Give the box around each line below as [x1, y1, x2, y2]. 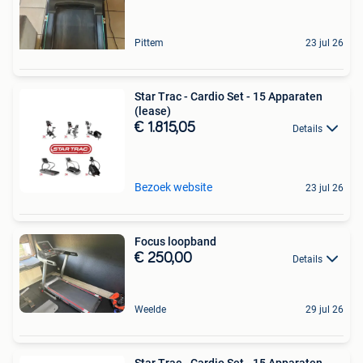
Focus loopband [135, 234, 216, 248]
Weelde [135, 303, 166, 315]
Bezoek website [135, 180, 212, 194]
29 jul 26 [305, 303, 344, 315]
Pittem [135, 36, 164, 49]
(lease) [135, 104, 171, 117]
